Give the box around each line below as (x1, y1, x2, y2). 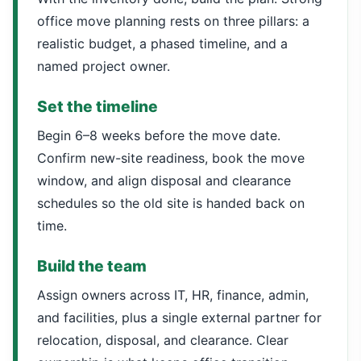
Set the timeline (37, 97, 158, 116)
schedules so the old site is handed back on (37, 195, 305, 211)
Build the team (37, 256, 147, 276)
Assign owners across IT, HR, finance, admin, (37, 287, 309, 303)
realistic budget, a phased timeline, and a (37, 35, 288, 52)
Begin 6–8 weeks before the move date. (37, 127, 280, 143)
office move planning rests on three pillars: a (37, 13, 309, 29)
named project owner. (37, 58, 170, 74)
